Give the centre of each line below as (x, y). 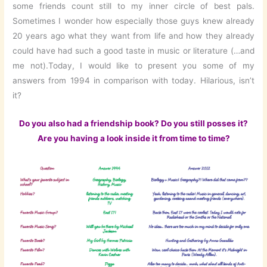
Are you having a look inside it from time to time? (133, 138)
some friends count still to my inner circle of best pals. (133, 6)
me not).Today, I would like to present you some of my (133, 66)
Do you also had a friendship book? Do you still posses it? (133, 123)
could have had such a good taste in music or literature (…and (133, 51)
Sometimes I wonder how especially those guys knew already (133, 21)
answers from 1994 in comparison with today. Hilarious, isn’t (133, 81)
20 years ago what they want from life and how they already (133, 36)
